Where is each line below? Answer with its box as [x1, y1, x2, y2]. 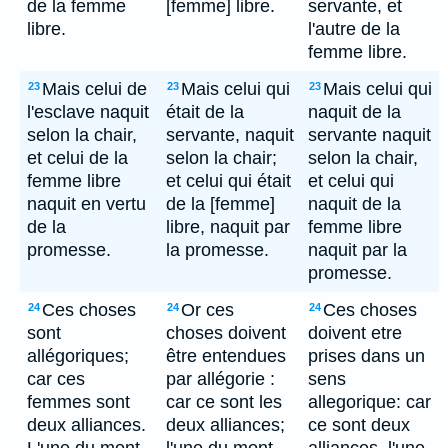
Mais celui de [42, 79, 147, 99]
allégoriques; [27, 346, 129, 366]
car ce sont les [166, 392, 282, 412]
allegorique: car [308, 392, 431, 412]
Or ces [181, 300, 234, 320]
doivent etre [308, 323, 402, 343]
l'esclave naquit [27, 102, 149, 122]
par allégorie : [166, 369, 275, 389]
